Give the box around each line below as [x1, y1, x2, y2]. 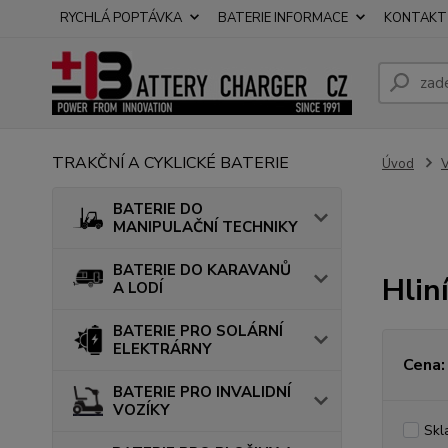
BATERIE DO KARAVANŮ [113, 260, 291, 280]
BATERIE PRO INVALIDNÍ [113, 382, 291, 402]
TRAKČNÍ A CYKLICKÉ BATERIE [52, 152, 289, 174]
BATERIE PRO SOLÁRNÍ [113, 321, 283, 341]
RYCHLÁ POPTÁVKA [60, 9, 182, 27]
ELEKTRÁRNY [113, 339, 212, 359]
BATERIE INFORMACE [218, 9, 348, 27]
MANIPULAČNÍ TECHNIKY [113, 217, 298, 237]
